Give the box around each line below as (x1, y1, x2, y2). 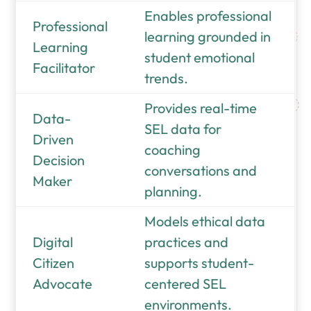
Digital (33, 233, 74, 251)
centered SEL (144, 274, 227, 292)
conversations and (144, 161, 258, 179)
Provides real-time (144, 99, 258, 117)
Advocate (33, 274, 93, 292)
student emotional (144, 48, 255, 66)
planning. (144, 182, 203, 200)
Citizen (33, 253, 75, 271)
